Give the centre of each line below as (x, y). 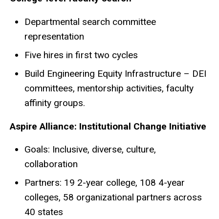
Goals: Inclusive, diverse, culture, (90, 150)
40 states (44, 212)
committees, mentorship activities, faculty (109, 88)
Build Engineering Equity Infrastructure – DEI (115, 73)
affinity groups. (55, 103)
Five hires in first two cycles (81, 55)
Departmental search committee (90, 22)
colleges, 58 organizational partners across (113, 197)
